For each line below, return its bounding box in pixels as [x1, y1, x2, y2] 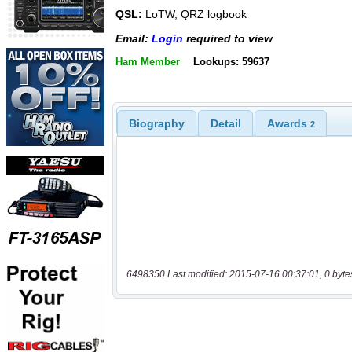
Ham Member [115, 56, 180, 68]
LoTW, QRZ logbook [142, 8, 247, 21]
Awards [266, 116, 310, 130]
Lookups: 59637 [192, 56, 269, 68]
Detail [210, 116, 241, 130]
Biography [128, 116, 185, 130]
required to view [183, 31, 273, 45]
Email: [115, 31, 152, 45]
